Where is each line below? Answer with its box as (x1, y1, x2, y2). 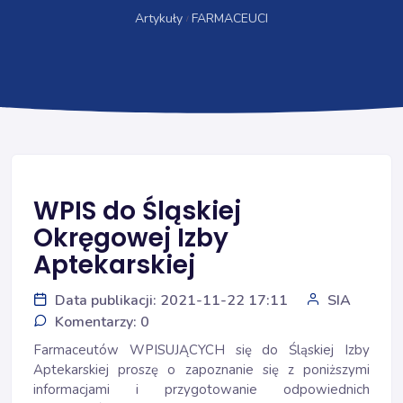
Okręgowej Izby (33, 220, 228, 255)
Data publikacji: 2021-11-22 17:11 (55, 291, 288, 310)
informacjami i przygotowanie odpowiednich (33, 381, 370, 399)
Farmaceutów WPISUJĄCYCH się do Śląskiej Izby (33, 341, 370, 359)
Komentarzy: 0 (55, 312, 149, 332)
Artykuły (135, 10, 184, 27)
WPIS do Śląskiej (33, 193, 241, 228)
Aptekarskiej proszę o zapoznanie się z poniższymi (33, 361, 370, 379)
